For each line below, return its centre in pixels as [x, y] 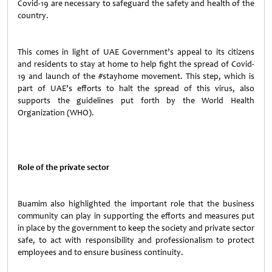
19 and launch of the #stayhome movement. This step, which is [136, 76]
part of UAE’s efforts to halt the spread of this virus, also [136, 88]
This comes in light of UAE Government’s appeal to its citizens [136, 52]
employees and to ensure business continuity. [100, 252]
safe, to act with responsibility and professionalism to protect [136, 240]
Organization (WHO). [56, 113]
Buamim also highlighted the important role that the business [136, 204]
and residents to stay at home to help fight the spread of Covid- [136, 64]
